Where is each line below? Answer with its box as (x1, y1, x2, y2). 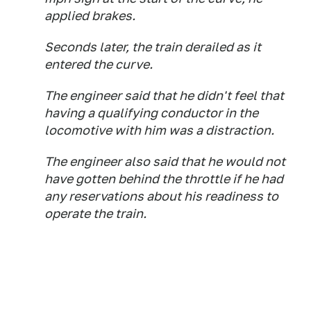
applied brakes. (44, 8, 135, 23)
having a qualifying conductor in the (44, 106, 258, 120)
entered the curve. (44, 57, 153, 72)
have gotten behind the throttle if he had (44, 171, 283, 186)
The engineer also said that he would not (44, 154, 285, 169)
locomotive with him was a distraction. (44, 123, 274, 137)
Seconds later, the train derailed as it (44, 40, 261, 54)
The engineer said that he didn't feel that (44, 88, 284, 103)
